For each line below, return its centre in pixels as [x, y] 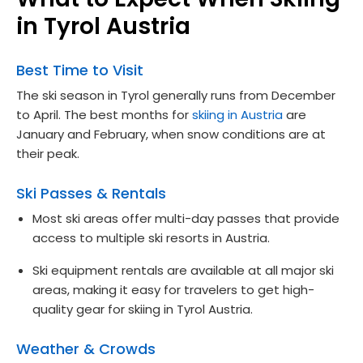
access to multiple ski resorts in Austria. [151, 237]
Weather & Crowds [86, 348]
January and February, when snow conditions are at [171, 134]
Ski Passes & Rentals [91, 193]
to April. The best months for [104, 114]
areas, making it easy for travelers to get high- [173, 289]
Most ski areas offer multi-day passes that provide [186, 218]
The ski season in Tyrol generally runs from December [176, 95]
